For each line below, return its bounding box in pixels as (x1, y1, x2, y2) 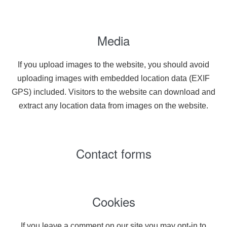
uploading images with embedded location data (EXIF (17, 74, 210, 83)
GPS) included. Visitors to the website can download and (12, 88, 215, 96)
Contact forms (75, 144, 152, 162)
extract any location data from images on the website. (19, 101, 208, 110)
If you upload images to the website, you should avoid (18, 60, 209, 69)
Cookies (92, 193, 135, 210)
